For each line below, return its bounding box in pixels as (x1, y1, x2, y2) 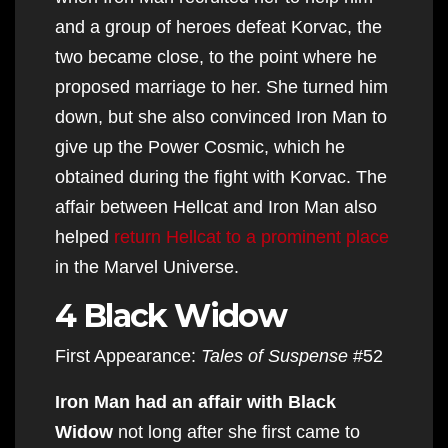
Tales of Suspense (201, 345, 348, 366)
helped (55, 226, 114, 247)
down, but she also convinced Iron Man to (55, 106, 387, 127)
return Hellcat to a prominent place (114, 226, 389, 247)
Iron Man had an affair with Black (55, 391, 336, 412)
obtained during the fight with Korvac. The (55, 166, 387, 187)
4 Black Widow (55, 295, 287, 335)
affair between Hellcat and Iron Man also (55, 196, 377, 217)
